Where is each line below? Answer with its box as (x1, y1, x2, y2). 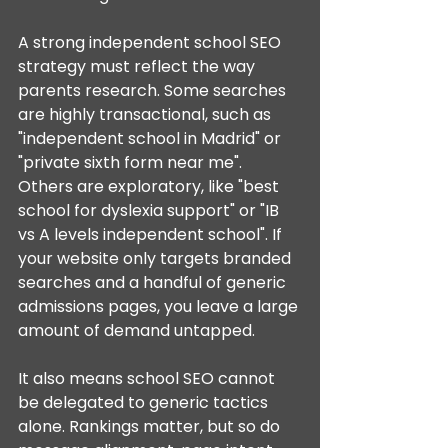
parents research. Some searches (18, 79, 290, 102)
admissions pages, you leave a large (18, 295, 302, 318)
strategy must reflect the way (18, 55, 259, 78)
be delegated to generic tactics (18, 391, 272, 414)
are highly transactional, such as (18, 103, 275, 126)
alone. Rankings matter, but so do (18, 415, 284, 438)
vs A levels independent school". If (18, 223, 286, 246)
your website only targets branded (18, 247, 295, 270)
